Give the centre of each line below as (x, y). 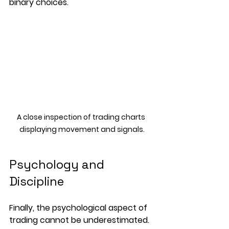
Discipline (37, 181)
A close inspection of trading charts (82, 117)
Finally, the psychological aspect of (79, 208)
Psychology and (58, 164)
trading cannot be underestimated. (80, 220)
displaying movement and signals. (82, 129)
